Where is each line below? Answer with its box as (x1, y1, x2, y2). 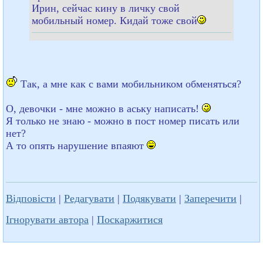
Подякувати (123, 192, 176, 204)
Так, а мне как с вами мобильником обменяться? (18, 77, 241, 90)
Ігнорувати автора (6, 213, 89, 225)
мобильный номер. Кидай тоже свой (32, 14, 197, 26)
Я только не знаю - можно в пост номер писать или (6, 114, 240, 127)
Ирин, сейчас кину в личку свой (32, 2, 180, 14)
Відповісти (6, 192, 56, 204)
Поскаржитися (97, 213, 163, 225)
